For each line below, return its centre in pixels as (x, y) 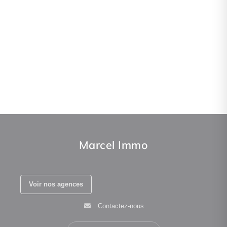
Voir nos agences (56, 184)
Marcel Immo (113, 145)
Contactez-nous (121, 206)
